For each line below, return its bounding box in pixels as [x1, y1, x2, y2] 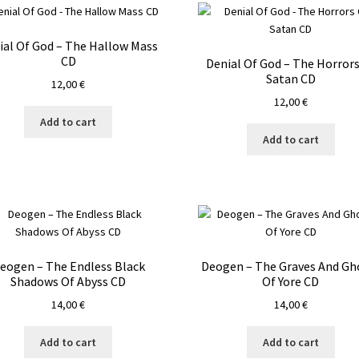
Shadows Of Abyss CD [10, 272, 127, 289]
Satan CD [265, 70, 316, 87]
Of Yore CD [262, 272, 320, 289]
